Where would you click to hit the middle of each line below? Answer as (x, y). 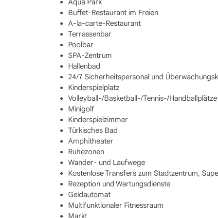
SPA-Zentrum (90, 55)
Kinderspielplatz (93, 87)
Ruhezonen (86, 152)
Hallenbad (84, 66)
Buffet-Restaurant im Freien (113, 12)
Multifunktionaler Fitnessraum (116, 205)
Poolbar (81, 45)
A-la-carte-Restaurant (104, 23)
